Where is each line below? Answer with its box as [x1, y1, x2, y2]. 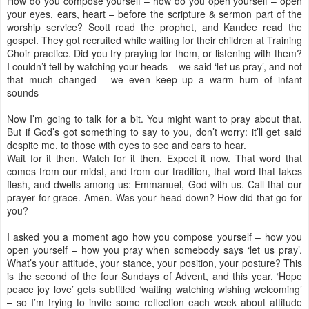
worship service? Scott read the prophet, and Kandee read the [7, 20, 302, 34]
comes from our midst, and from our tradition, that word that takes [7, 164, 302, 178]
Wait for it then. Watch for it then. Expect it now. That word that [7, 151, 302, 165]
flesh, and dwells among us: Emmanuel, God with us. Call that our [7, 177, 302, 191]
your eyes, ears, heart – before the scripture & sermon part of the [7, 7, 302, 21]
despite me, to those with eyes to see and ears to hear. [7, 138, 246, 152]
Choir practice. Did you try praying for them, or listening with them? [7, 46, 302, 60]
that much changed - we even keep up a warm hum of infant [7, 72, 302, 86]
